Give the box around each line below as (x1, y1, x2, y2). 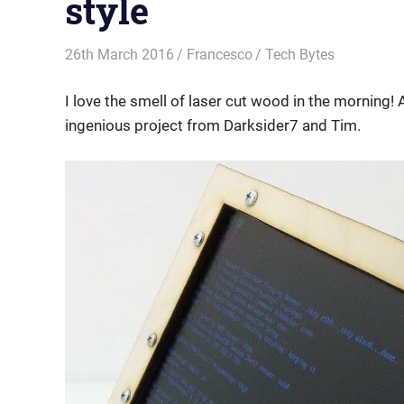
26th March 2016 (65, 46, 174, 63)
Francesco (187, 46, 253, 63)
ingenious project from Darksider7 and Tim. (65, 115, 361, 134)
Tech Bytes (265, 46, 335, 63)
